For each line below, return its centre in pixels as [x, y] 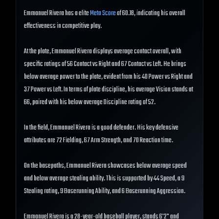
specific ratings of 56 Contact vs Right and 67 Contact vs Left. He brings [105, 65]
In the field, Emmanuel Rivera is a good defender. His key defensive [101, 128]
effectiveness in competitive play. [63, 26]
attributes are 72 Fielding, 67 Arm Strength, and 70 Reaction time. [99, 141]
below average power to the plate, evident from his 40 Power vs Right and [108, 77]
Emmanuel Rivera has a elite [57, 14]
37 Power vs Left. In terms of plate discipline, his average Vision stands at [109, 90]
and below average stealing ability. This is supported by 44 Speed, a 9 [104, 179]
